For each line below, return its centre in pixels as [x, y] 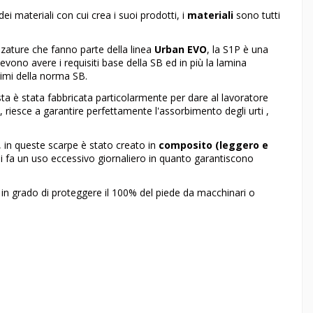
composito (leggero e [213, 145]
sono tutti [257, 15]
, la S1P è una [238, 50]
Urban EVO [181, 50]
